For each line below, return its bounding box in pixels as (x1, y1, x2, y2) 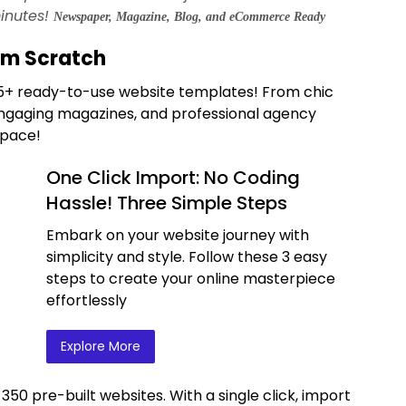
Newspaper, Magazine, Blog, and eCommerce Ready (53, 9, 325, 24)
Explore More (61, 336, 140, 355)
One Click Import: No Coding (46, 164, 300, 190)
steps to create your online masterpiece (46, 267, 335, 289)
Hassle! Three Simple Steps (46, 189, 287, 216)
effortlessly (46, 289, 127, 311)
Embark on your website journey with (46, 224, 309, 246)
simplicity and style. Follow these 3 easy (46, 246, 327, 267)
